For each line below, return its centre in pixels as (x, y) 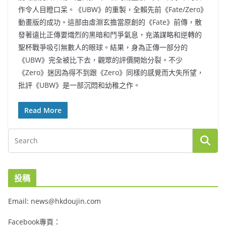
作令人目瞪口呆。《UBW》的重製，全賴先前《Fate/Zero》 (113, 10)
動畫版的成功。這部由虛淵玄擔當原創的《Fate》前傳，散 (110, 22)
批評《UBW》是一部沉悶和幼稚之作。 (79, 85)
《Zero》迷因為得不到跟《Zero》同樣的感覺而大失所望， (111, 73)
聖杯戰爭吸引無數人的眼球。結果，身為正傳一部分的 (103, 47)
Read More (43, 110)
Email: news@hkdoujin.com (54, 201)
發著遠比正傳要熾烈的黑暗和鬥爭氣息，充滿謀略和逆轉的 (110, 35)
